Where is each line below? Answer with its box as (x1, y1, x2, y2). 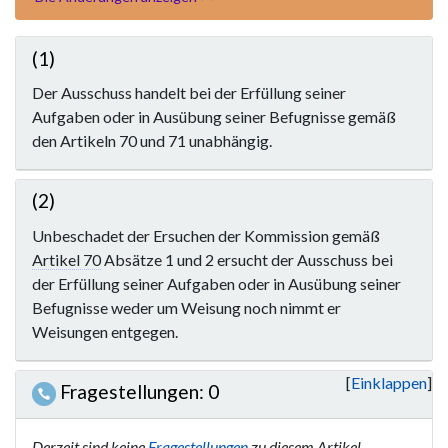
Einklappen (351, 372, 427, 392)
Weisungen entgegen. (32, 321, 178, 341)
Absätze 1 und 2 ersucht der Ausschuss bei (101, 249, 393, 269)
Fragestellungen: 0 (56, 380, 219, 404)
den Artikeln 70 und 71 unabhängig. (32, 130, 272, 150)
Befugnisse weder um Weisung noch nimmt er (32, 297, 341, 317)
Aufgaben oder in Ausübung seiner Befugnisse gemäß (32, 106, 396, 126)
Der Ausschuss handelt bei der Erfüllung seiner (32, 82, 346, 102)
